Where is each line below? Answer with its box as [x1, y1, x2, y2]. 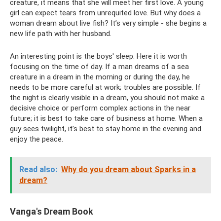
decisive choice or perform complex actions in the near [10, 104, 190, 112]
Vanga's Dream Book [10, 206, 93, 217]
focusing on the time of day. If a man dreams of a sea [10, 62, 189, 71]
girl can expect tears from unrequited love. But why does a [10, 8, 201, 17]
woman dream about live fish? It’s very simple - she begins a [10, 19, 207, 28]
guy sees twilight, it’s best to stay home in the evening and [10, 124, 201, 133]
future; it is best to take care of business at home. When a [10, 114, 203, 123]
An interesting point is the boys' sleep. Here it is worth [10, 52, 187, 61]
